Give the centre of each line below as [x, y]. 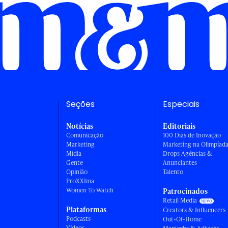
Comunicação [84, 135]
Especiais [181, 105]
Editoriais [179, 126]
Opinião [77, 172]
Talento [173, 172]
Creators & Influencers [194, 210]
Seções [80, 105]
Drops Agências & [187, 154]
